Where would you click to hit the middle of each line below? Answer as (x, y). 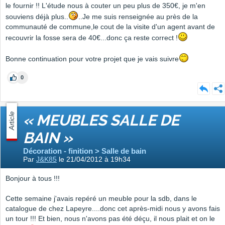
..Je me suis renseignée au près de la (138, 17)
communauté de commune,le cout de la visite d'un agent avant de (110, 27)
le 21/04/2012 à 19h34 (94, 159)
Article (12, 121)
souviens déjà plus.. (37, 17)
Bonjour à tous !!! (33, 179)
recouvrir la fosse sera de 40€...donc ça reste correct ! (92, 38)
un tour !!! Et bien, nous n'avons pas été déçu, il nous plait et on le (110, 219)
